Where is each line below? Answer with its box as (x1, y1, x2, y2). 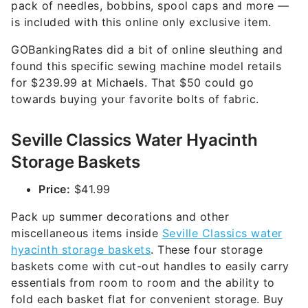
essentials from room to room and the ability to (11, 276, 275, 289)
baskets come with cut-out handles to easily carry (11, 259, 289, 273)
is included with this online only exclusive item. (11, 15, 275, 29)
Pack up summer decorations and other (11, 210, 229, 223)
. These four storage (151, 243, 263, 256)
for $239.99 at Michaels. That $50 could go (11, 76, 254, 89)
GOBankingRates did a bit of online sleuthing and (11, 43, 283, 56)
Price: (38, 182, 70, 196)
